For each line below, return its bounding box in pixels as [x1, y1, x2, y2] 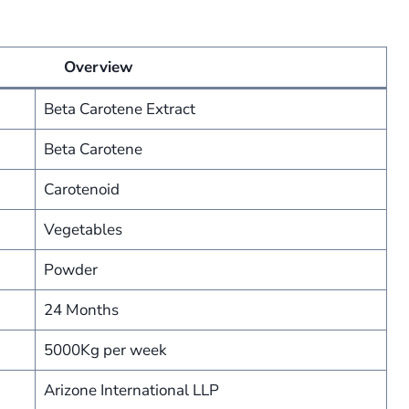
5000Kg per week [43, 340, 167, 361]
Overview [64, 57, 133, 78]
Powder [43, 259, 98, 280]
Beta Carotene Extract [43, 99, 195, 120]
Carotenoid [43, 179, 120, 200]
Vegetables [43, 219, 122, 240]
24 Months [43, 299, 119, 320]
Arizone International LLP [43, 380, 219, 401]
